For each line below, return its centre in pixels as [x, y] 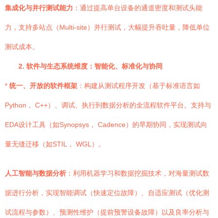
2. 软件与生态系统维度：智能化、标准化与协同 [91, 66]
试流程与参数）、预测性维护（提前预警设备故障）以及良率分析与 [107, 212]
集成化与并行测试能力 [39, 8]
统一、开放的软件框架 [43, 86]
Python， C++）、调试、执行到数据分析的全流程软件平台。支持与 [108, 105]
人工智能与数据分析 [36, 173]
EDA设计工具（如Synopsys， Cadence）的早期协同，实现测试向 [106, 125]
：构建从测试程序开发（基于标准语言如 [139, 86]
